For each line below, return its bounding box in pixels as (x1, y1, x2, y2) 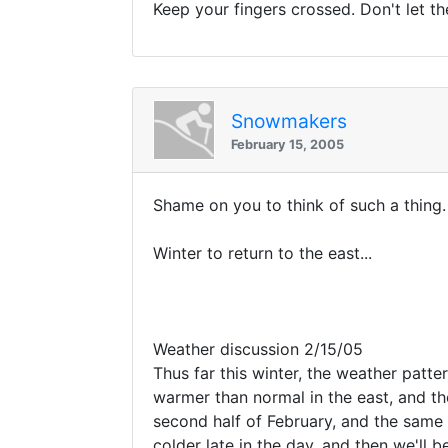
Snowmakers (231, 108, 347, 133)
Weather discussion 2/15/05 (153, 339, 363, 360)
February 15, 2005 (231, 136, 344, 152)
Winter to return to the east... (153, 243, 372, 264)
